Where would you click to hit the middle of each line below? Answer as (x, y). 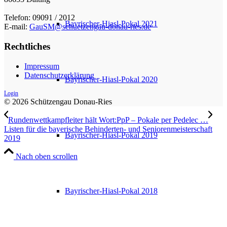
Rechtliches (27, 47)
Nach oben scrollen (47, 156)
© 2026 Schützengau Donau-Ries (58, 101)
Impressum (42, 66)
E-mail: (17, 27)
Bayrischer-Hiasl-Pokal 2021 (111, 24)
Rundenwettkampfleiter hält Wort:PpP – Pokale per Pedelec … (108, 120)
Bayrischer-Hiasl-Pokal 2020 (111, 79)
